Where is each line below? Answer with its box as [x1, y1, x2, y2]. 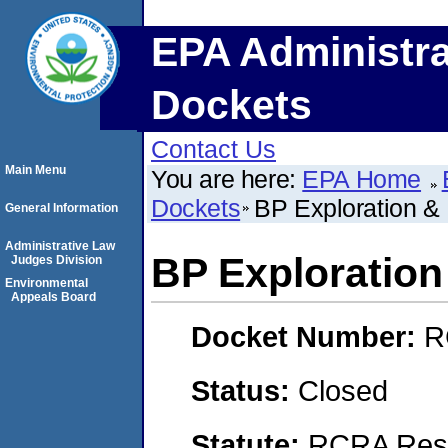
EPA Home [302, 165, 422, 193]
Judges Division [11, 253, 102, 267]
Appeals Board [11, 290, 96, 304]
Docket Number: [191, 320, 424, 354]
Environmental [5, 276, 88, 290]
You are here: [151, 165, 303, 193]
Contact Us [151, 135, 276, 163]
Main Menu [5, 163, 66, 177]
